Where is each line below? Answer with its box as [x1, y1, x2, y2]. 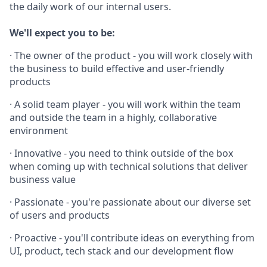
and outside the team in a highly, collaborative [10, 111, 217, 124]
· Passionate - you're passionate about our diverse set [10, 195, 251, 209]
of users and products [10, 209, 110, 222]
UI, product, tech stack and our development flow [10, 244, 234, 257]
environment [10, 124, 68, 137]
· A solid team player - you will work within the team [10, 98, 241, 111]
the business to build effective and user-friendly [10, 62, 224, 75]
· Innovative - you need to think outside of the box [10, 147, 233, 160]
